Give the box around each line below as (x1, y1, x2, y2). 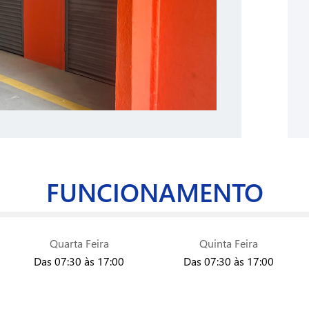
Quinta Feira (199, 236, 258, 250)
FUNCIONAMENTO (46, 175, 263, 209)
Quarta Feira (49, 236, 109, 250)
